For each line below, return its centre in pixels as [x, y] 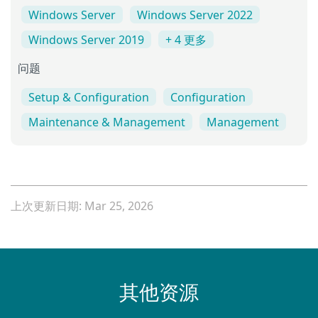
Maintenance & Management [107, 122]
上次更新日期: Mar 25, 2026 [82, 205]
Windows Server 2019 [86, 39]
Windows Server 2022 [195, 15]
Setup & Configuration [89, 97]
